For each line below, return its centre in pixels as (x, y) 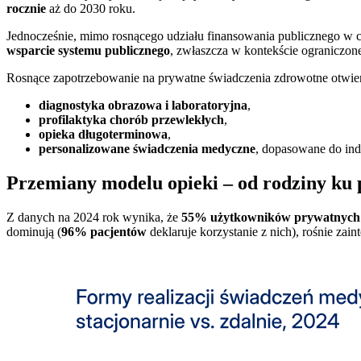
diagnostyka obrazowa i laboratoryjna (143, 106)
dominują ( (34, 232)
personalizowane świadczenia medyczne (147, 149)
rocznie (26, 9)
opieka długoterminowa (103, 135)
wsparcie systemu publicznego (88, 51)
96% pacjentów (104, 232)
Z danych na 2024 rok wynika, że (94, 218)
